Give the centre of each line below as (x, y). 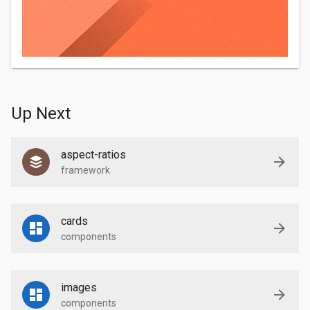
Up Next (41, 113)
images (79, 287)
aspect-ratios (93, 154)
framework (85, 170)
